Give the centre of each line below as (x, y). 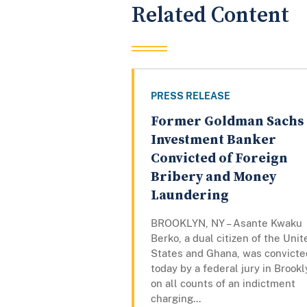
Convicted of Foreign (219, 159)
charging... (176, 299)
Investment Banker (213, 140)
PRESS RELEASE (191, 96)
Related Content (210, 15)
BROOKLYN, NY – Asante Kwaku (226, 223)
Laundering (190, 196)
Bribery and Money (213, 177)
